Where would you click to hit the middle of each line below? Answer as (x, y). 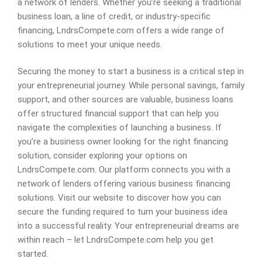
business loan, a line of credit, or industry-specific (114, 16)
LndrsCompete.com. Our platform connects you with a (124, 170)
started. (33, 254)
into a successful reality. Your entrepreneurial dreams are (128, 226)
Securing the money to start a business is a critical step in (131, 72)
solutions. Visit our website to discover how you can (119, 198)
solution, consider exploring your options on (102, 156)
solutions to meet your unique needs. (90, 44)
